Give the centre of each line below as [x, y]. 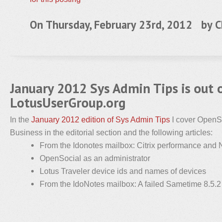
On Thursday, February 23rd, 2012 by [122, 25]
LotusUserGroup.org [68, 103]
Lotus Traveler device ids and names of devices [123, 171]
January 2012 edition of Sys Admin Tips [101, 119]
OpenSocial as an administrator [95, 158]
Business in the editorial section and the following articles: [111, 132]
